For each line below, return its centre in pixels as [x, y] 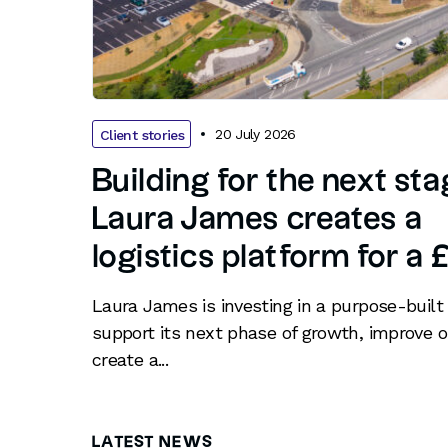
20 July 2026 [255, 133]
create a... [130, 360]
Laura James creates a [257, 220]
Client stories [142, 135]
